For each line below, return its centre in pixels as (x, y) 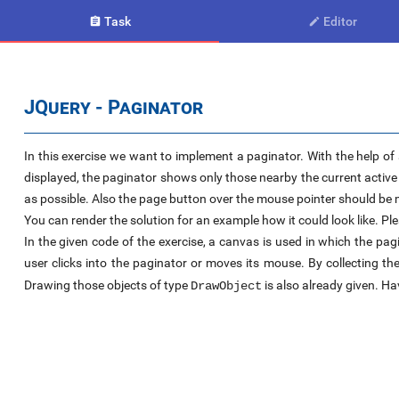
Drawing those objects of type (107, 285)
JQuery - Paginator (113, 106)
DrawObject (226, 286)
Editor (341, 21)
